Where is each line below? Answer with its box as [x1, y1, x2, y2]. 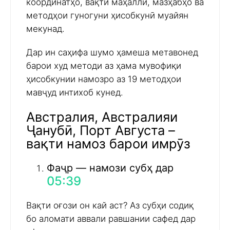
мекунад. [26, 24, 65, 34]
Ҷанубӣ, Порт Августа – [26, 122, 175, 138]
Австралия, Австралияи [26, 108, 178, 125]
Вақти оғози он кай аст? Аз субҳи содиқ [26, 200, 194, 210]
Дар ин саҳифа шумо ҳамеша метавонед [26, 47, 198, 58]
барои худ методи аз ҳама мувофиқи [26, 61, 181, 71]
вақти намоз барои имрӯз [26, 135, 190, 151]
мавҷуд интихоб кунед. [26, 87, 123, 98]
